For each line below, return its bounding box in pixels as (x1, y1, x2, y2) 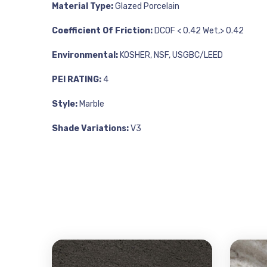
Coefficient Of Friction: (52, 26, 153, 36)
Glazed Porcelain (113, 1, 179, 11)
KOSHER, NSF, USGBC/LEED (118, 50, 223, 60)
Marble (77, 99, 104, 109)
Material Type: (52, 1, 113, 11)
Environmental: (52, 50, 118, 60)
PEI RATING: (52, 74, 101, 85)
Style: (52, 99, 77, 109)
